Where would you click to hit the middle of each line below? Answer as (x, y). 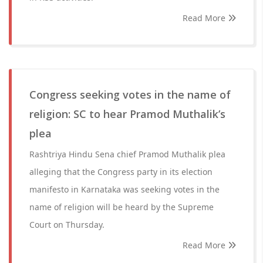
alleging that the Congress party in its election (121, 172)
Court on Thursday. (67, 225)
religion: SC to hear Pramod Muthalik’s (127, 114)
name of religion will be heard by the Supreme (122, 207)
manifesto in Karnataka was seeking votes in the (124, 189)
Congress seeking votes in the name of (130, 95)
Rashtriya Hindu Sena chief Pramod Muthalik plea (127, 154)
